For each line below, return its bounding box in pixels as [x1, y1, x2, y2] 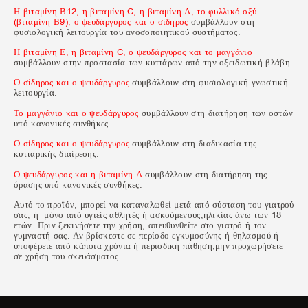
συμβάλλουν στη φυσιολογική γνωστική [129, 76, 288, 89]
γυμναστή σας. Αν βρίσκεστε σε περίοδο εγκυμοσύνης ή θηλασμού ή [14, 230, 279, 242]
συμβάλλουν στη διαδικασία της [129, 137, 257, 150]
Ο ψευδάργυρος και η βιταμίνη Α [14, 168, 143, 180]
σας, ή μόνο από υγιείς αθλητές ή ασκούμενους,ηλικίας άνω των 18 [14, 209, 282, 221]
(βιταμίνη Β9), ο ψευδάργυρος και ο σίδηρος [14, 15, 188, 27]
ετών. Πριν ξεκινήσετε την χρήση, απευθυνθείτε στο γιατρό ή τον [14, 219, 267, 232]
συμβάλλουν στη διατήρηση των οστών [138, 107, 294, 119]
